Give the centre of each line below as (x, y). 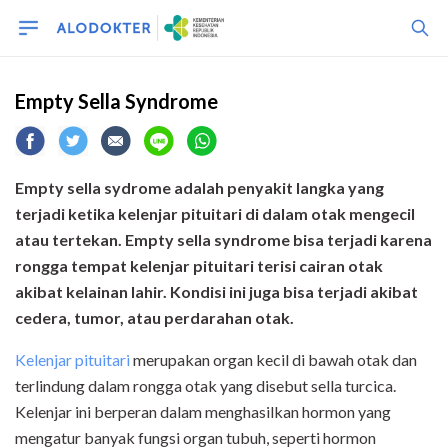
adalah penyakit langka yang (277, 187)
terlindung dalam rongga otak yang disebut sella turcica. (205, 385)
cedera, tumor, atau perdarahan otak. (154, 317)
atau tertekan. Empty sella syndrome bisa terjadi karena (223, 239)
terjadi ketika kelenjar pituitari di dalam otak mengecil (215, 213)
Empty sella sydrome (93, 187)
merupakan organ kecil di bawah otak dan (273, 359)
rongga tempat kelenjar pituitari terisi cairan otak (199, 265)
